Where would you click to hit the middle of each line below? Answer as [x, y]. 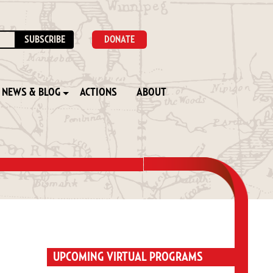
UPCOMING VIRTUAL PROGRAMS [128, 257]
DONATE [119, 40]
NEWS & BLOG [31, 93]
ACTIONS [98, 93]
